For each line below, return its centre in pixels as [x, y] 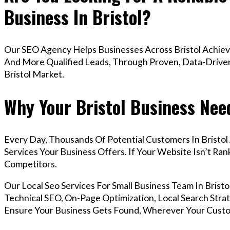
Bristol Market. [34, 74]
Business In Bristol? [78, 17]
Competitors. [31, 164]
